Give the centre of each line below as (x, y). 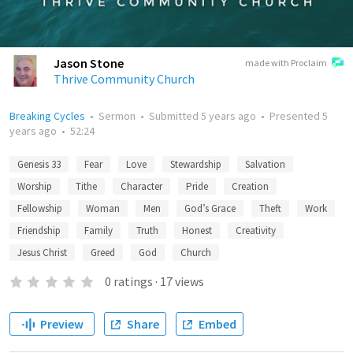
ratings (133, 281)
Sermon (117, 116)
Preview (61, 324)
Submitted (175, 116)
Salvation (265, 164)
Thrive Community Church (124, 79)
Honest (197, 230)
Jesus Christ (42, 253)
